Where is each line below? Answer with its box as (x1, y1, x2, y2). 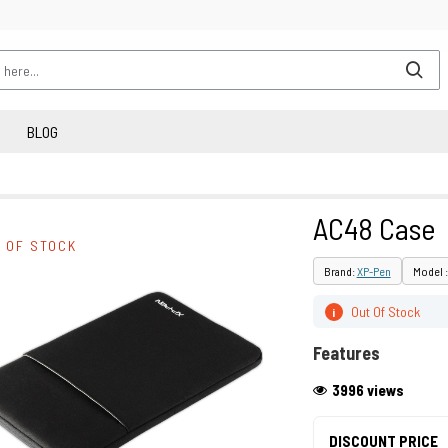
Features (312, 342, 380, 364)
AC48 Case (312, 210, 436, 246)
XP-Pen (356, 264, 391, 278)
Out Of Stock (350, 303, 420, 320)
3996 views (331, 381, 404, 399)
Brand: (323, 264, 357, 278)
